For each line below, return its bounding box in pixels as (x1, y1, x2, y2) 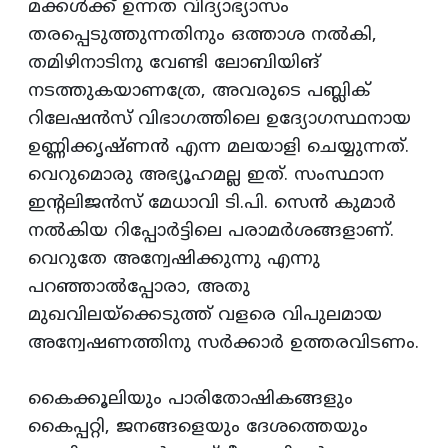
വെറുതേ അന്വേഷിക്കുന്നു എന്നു (28, 248, 320, 272)
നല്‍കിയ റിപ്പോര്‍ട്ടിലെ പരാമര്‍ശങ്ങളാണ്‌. (28, 220, 394, 244)
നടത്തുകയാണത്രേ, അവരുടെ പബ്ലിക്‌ (28, 80, 370, 104)
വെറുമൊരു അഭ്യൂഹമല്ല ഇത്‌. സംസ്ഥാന (28, 164, 384, 188)
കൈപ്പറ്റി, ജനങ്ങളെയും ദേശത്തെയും (28, 416, 368, 440)
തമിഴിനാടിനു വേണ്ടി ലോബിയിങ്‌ (28, 52, 320, 76)
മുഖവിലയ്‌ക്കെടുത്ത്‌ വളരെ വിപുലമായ (28, 304, 382, 328)
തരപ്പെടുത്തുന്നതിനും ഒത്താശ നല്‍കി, (28, 24, 377, 48)
